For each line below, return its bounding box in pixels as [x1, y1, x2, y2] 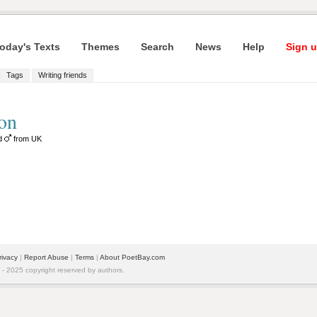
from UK [11, 134, 42, 143]
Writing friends [38, 71, 87, 79]
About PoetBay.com [100, 253, 165, 261]
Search [141, 41, 174, 52]
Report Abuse [24, 253, 69, 261]
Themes [81, 41, 120, 52]
